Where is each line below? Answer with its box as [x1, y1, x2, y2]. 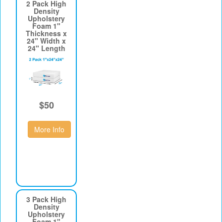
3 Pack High [26, 194, 67, 205]
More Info [34, 124, 64, 134]
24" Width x [27, 36, 66, 46]
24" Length [27, 43, 65, 54]
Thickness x [26, 28, 67, 39]
